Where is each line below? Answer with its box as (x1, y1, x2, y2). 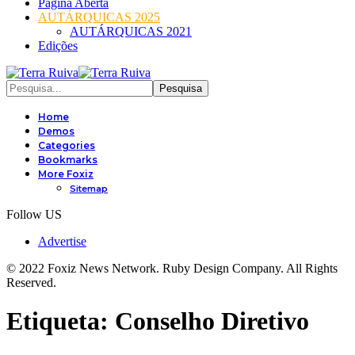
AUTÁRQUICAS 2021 (70, 25, 192, 38)
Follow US (6, 208, 62, 221)
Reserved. (6, 276, 56, 289)
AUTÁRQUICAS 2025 (38, 10, 160, 24)
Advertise (38, 235, 86, 248)
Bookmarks (38, 154, 97, 166)
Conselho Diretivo (115, 307, 309, 336)
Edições (38, 39, 78, 52)
